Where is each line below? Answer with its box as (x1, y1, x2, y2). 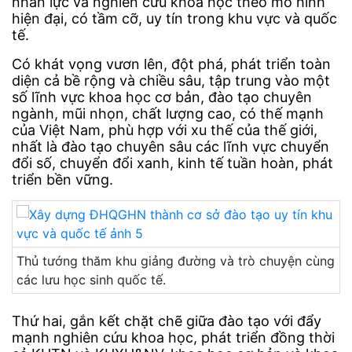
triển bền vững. (12, 171, 113, 189)
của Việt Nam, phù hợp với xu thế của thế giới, (12, 122, 317, 139)
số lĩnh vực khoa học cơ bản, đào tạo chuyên (12, 89, 312, 106)
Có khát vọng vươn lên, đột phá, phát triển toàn (12, 56, 331, 73)
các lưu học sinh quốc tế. (16, 272, 166, 288)
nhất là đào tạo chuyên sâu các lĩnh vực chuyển (12, 138, 329, 156)
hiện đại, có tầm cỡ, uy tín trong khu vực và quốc (12, 10, 337, 27)
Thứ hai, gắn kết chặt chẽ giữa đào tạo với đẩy (12, 313, 321, 330)
